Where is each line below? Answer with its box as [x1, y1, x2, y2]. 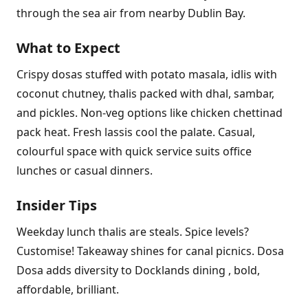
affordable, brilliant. [16, 282, 119, 297]
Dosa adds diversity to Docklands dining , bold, [16, 263, 260, 278]
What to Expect [16, 38, 120, 57]
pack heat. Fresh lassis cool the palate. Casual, [16, 124, 255, 140]
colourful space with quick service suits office [16, 144, 252, 159]
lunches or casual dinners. [16, 163, 153, 178]
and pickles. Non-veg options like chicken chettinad [16, 105, 283, 120]
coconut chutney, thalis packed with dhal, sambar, [16, 86, 274, 101]
